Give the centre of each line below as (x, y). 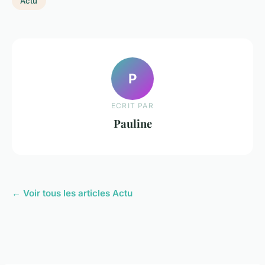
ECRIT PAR (132, 106)
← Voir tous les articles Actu (72, 193)
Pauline (132, 124)
